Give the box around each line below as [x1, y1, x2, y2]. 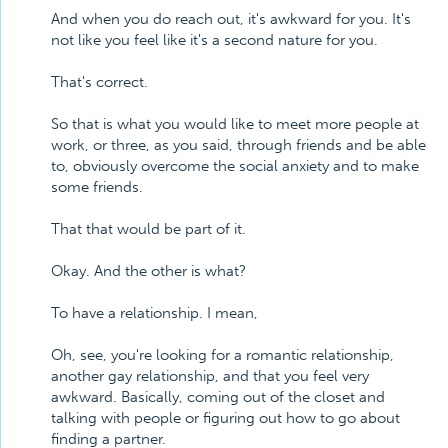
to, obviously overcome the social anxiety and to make [51, 157, 419, 175]
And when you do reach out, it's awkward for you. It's [51, 10, 411, 28]
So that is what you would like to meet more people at [51, 115, 419, 133]
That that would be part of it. [51, 220, 246, 238]
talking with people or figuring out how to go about [51, 409, 400, 427]
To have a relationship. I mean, [51, 304, 258, 322]
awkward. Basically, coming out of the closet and [51, 388, 385, 406]
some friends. [51, 178, 143, 196]
